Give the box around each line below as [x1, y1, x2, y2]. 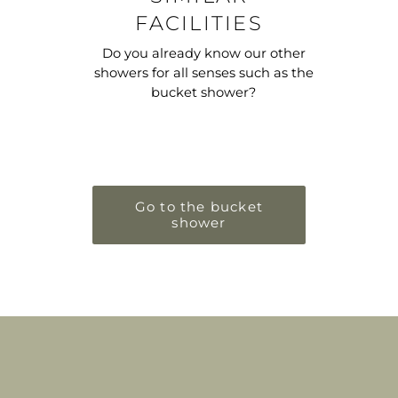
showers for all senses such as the [93, 64, 314, 81]
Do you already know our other [101, 44, 306, 61]
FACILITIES [135, 11, 263, 36]
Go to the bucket [134, 197, 264, 215]
